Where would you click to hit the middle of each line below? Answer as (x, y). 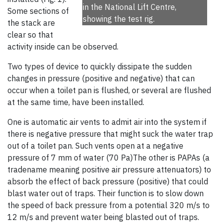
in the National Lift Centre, (130, 7)
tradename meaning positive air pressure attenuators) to (109, 170)
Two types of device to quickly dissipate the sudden (100, 67)
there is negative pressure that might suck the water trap (110, 134)
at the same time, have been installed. (76, 102)
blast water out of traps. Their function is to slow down (106, 194)
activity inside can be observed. (63, 47)
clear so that (30, 35)
